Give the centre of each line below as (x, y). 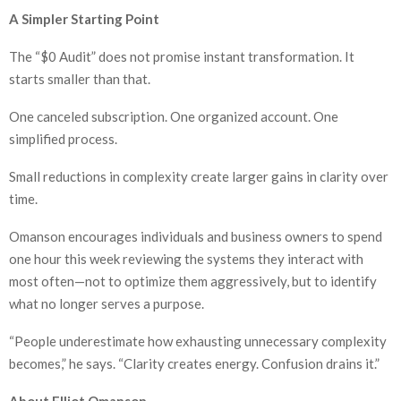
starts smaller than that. (80, 79)
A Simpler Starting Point (84, 19)
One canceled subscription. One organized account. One (174, 117)
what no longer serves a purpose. (107, 304)
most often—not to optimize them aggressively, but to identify (193, 282)
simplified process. (63, 139)
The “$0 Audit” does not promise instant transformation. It (182, 57)
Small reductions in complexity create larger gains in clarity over (199, 177)
